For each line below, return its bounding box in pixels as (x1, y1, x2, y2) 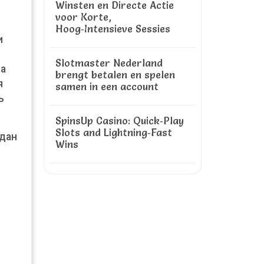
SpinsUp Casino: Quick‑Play (55, 114, 184, 127)
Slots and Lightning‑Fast (55, 126, 172, 138)
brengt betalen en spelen (55, 68, 175, 81)
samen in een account (55, 80, 159, 93)
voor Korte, (55, 11, 111, 23)
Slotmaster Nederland (55, 57, 163, 69)
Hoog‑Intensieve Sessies (55, 22, 170, 35)
